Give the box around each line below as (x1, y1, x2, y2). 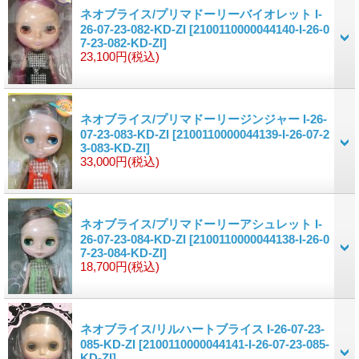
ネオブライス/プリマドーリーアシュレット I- (80, 216, 322, 231)
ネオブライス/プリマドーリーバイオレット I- (80, 6, 322, 21)
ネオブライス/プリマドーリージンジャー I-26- (80, 111, 327, 126)
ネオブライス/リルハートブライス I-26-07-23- (80, 321, 325, 336)
